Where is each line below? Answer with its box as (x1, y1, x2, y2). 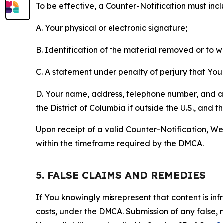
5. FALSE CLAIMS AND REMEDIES (36, 169, 206, 182)
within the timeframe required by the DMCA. (36, 138, 204, 149)
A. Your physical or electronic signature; (36, 23, 187, 33)
